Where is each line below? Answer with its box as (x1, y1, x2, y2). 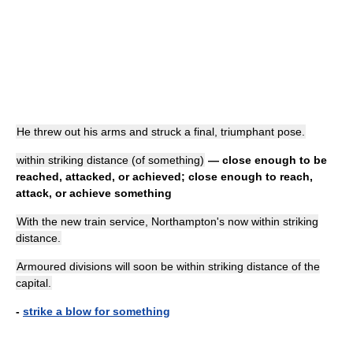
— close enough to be (205, 154, 327, 166)
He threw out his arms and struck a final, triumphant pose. (17, 125, 305, 138)
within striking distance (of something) (17, 154, 204, 166)
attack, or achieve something (16, 187, 172, 199)
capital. (16, 277, 51, 289)
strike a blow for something (23, 305, 170, 318)
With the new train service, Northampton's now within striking (17, 215, 318, 228)
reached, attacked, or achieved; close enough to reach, (16, 170, 313, 183)
